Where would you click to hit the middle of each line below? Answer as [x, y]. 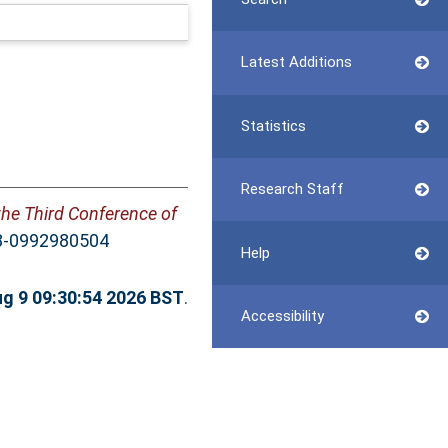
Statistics [273, 125]
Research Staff [292, 189]
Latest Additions [296, 62]
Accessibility [282, 315]
